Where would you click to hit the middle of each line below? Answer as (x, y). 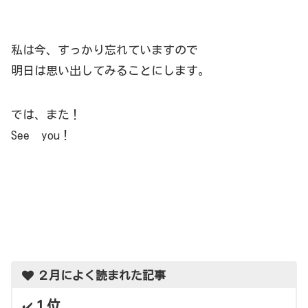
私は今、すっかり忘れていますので (104, 50)
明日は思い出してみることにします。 (110, 71)
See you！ (41, 135)
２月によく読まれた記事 (101, 275)
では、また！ (46, 115)
